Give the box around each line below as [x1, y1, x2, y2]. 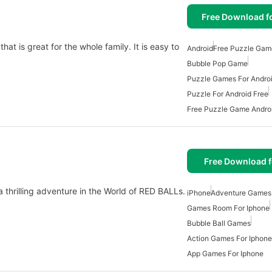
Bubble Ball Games [187, 219, 251, 228]
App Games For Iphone [187, 249, 263, 258]
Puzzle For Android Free [187, 89, 268, 98]
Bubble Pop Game [187, 59, 248, 68]
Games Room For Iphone [187, 203, 270, 212]
